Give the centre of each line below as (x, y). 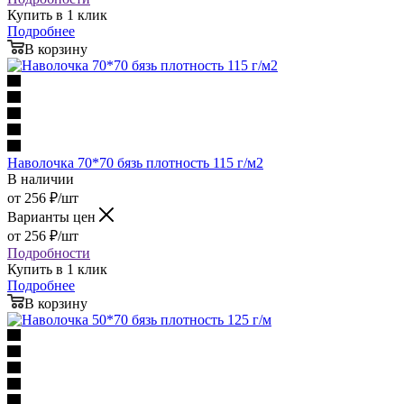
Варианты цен (53, 216)
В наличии (41, 179)
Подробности (49, 252)
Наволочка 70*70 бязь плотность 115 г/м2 (135, 162)
